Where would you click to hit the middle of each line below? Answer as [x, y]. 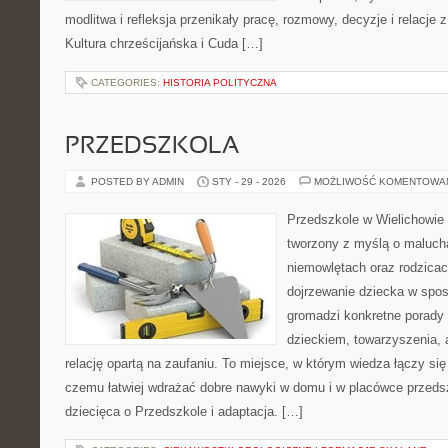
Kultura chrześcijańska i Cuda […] [164, 43]
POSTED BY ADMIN [139, 181]
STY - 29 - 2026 [249, 181]
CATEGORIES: [127, 82]
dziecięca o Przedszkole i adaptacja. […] [184, 411]
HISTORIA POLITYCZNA [220, 82]
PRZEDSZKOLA [152, 147]
